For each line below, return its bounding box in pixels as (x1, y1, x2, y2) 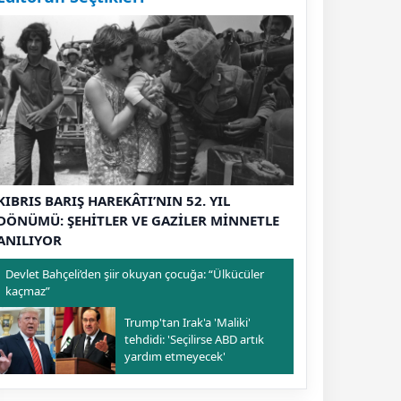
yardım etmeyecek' (124, 348, 226, 364)
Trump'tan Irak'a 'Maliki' (124, 314, 251, 330)
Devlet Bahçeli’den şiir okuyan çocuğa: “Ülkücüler (5, 266, 264, 282)
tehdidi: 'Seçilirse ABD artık (124, 331, 264, 347)
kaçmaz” (5, 283, 50, 299)
